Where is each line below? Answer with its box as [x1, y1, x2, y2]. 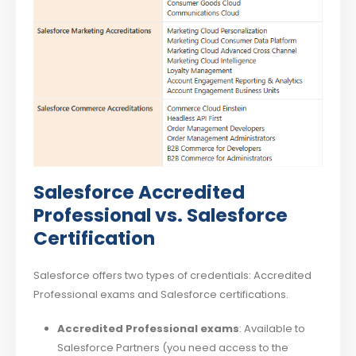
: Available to [238, 320, 305, 336]
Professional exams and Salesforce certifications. [33, 287, 289, 303]
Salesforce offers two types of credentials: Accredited [33, 268, 312, 284]
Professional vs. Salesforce [33, 203, 288, 229]
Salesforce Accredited [33, 180, 246, 206]
